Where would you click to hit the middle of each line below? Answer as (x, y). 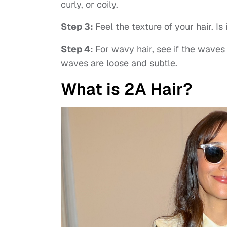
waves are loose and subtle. (119, 63)
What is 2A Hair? (127, 89)
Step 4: (78, 49)
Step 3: (78, 27)
